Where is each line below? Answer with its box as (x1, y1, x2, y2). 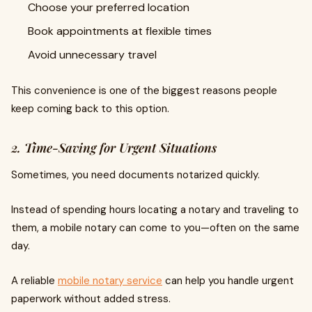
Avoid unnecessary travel (28, 47, 157, 63)
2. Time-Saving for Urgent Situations (11, 139, 217, 157)
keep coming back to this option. (11, 102, 169, 116)
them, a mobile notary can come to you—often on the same (11, 221, 299, 235)
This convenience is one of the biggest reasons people (11, 84, 277, 98)
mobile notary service (58, 274, 162, 288)
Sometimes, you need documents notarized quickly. (11, 168, 260, 182)
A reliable (11, 274, 58, 288)
